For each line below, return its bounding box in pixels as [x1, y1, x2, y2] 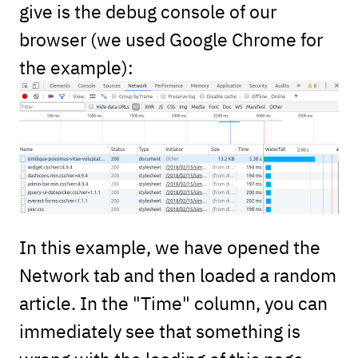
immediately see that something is [18, 317, 300, 343]
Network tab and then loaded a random [18, 261, 336, 287]
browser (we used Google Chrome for [18, 26, 323, 51]
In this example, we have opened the [18, 233, 320, 259]
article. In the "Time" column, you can [18, 289, 328, 315]
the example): [18, 54, 133, 79]
